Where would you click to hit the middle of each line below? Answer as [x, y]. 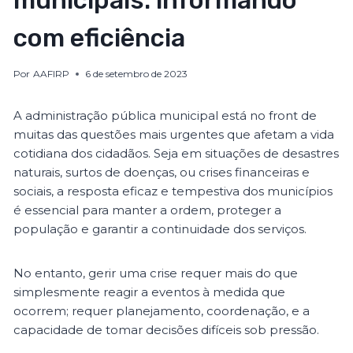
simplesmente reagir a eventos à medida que [150, 292]
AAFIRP [51, 74]
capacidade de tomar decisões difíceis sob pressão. [167, 330]
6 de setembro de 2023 [136, 74]
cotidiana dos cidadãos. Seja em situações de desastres [176, 154]
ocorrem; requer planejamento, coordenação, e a [162, 311]
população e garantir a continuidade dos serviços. [162, 229]
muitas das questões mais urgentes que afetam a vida [174, 135]
